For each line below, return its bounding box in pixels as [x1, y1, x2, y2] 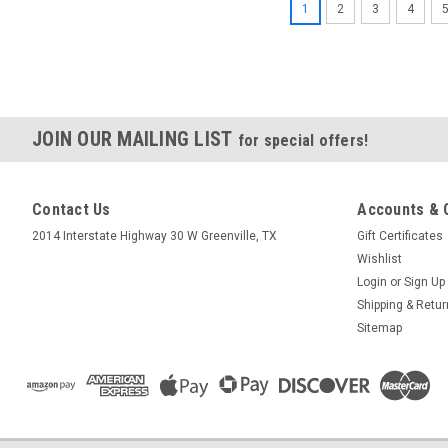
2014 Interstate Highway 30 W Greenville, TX [32, 229, 277, 243]
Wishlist [357, 252, 403, 266]
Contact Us [32, 200, 111, 219]
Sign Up [404, 275, 446, 289]
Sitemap [357, 321, 403, 335]
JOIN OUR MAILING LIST [32, 127, 238, 151]
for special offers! [237, 131, 369, 150]
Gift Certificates [357, 229, 444, 243]
